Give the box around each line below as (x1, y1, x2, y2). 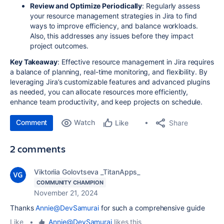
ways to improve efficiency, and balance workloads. (30, 21, 198, 30)
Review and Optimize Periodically (30, 1, 142, 10)
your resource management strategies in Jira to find (30, 11, 197, 20)
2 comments (10, 141, 65, 155)
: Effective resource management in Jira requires (57, 57, 214, 66)
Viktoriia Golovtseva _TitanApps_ (34, 167, 140, 176)
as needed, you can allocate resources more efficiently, (10, 87, 188, 96)
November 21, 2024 (34, 188, 98, 197)
